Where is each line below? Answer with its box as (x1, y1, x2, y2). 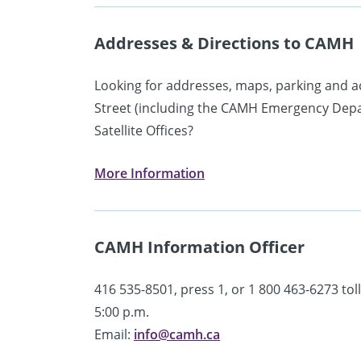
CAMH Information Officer (94, 235, 305, 258)
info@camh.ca (134, 325, 221, 343)
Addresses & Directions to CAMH (94, 31, 355, 54)
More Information (94, 164, 205, 182)
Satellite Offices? (94, 121, 194, 139)
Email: (94, 325, 135, 343)
